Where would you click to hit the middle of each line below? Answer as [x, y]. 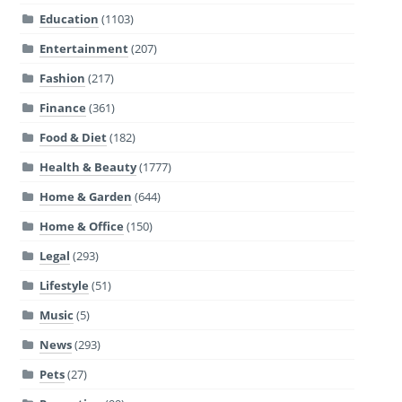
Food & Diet [73, 137]
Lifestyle [64, 285]
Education [69, 18]
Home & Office [81, 226]
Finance [62, 107]
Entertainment [83, 48]
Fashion [62, 78]
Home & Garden [85, 196]
